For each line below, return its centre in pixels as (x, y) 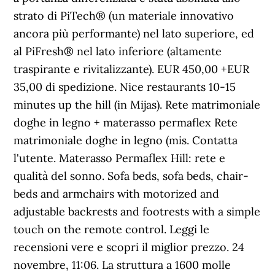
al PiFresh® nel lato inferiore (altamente (118, 51)
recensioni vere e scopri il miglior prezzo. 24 (129, 247)
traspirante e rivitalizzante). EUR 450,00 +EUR (132, 69)
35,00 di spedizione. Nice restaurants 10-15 (125, 87)
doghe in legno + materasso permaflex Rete (126, 122)
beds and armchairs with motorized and (117, 194)
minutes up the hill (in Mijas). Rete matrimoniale (137, 105)
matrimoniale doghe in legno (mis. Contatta (126, 140)
